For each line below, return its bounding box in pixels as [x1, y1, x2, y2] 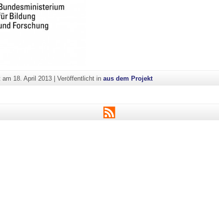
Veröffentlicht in [57, 74, 104, 82]
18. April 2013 [13, 74, 52, 82]
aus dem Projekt [103, 74, 153, 82]
